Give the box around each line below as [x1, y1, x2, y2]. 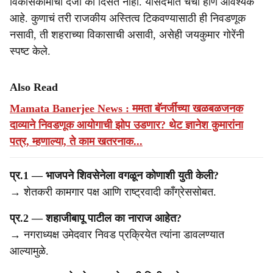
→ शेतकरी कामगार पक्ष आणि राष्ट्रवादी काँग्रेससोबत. [10, 186, 216, 198]
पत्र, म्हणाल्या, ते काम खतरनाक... [10, 135, 143, 147]
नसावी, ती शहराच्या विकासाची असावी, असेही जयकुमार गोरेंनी [10, 29, 244, 41]
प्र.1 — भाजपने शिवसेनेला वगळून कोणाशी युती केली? [10, 169, 219, 182]
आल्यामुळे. [10, 245, 49, 257]
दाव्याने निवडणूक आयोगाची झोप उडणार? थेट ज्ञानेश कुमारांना [10, 119, 243, 131]
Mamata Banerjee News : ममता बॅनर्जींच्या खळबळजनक [10, 102, 243, 115]
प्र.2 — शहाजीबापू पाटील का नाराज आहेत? [10, 212, 182, 224]
